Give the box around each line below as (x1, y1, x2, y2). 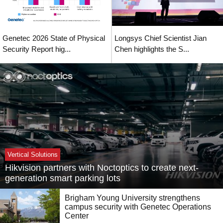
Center (65, 211, 89, 220)
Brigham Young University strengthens (65, 193, 200, 202)
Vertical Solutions (7, 151, 58, 158)
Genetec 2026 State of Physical (2, 34, 105, 42)
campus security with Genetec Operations (65, 202, 211, 211)
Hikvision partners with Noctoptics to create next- (5, 163, 199, 173)
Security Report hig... (2, 45, 71, 53)
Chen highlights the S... (114, 45, 189, 53)
